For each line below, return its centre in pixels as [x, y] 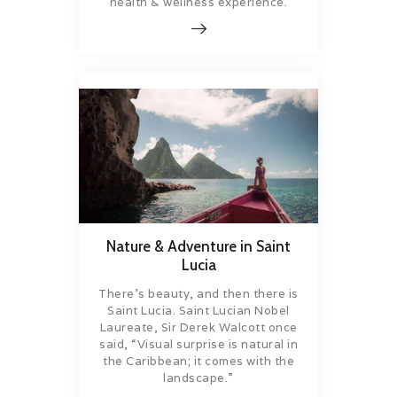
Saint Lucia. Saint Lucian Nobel [198, 311]
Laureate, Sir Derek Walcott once [198, 328]
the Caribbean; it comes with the [198, 362]
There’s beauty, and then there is [198, 294]
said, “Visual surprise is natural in [198, 345]
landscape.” [198, 378]
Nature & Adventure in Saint [198, 246]
